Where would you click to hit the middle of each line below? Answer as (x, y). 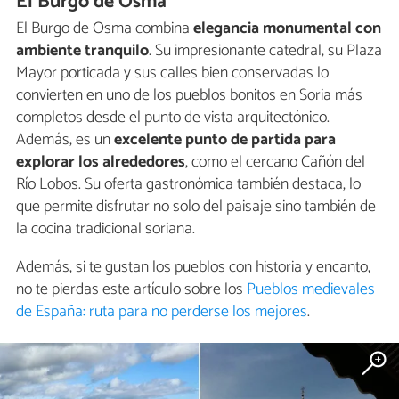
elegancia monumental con (285, 29)
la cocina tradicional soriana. (106, 229)
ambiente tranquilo (82, 51)
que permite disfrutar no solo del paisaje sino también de (196, 207)
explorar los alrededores (101, 163)
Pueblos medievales (311, 290)
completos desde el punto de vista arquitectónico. (173, 118)
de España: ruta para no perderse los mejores (162, 312)
